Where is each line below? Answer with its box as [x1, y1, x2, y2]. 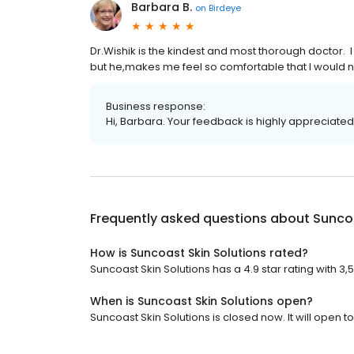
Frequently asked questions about [90, 209, 313, 228]
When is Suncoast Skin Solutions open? [90, 293, 313, 310]
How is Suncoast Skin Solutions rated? [90, 245, 308, 262]
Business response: [106, 99, 205, 115]
